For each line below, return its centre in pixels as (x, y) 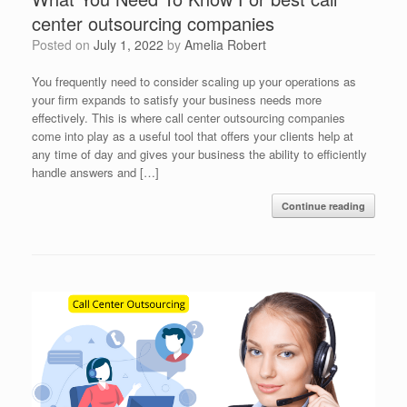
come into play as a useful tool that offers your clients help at (193, 135)
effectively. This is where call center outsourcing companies (189, 117)
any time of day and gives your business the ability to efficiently (199, 154)
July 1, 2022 (129, 44)
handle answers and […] (95, 172)
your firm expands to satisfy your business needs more (177, 99)
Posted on (67, 44)
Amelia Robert (225, 44)
